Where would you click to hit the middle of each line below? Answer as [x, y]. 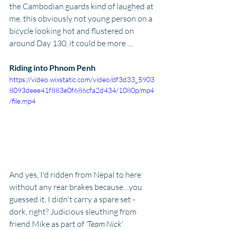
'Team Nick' [104, 224]
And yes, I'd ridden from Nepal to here [76, 174]
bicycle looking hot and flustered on [72, 31]
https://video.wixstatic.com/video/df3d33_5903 [82, 80]
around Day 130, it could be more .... [72, 43]
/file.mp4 [22, 101]
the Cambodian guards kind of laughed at [82, 6]
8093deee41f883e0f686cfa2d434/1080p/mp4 [82, 90]
